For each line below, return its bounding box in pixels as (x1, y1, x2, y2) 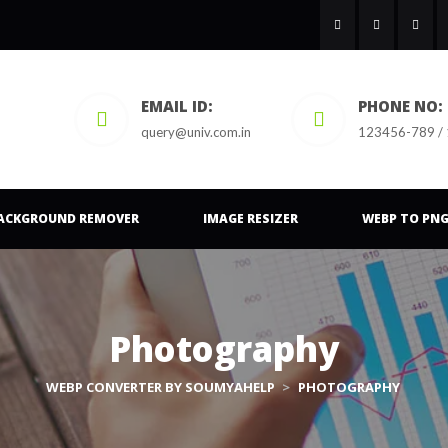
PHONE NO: (358, 96, 443, 116)
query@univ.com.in (141, 124, 251, 140)
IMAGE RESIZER (203, 210, 298, 227)
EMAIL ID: (141, 96, 213, 116)
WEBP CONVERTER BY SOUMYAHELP (46, 378, 275, 396)
